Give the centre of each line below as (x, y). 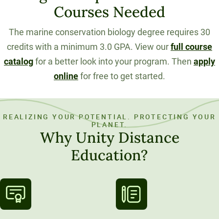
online (66, 76)
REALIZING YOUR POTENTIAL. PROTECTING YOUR (109, 117)
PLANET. (109, 125)
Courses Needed (109, 11)
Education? (109, 155)
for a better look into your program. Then (113, 62)
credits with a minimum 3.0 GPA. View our (89, 47)
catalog (19, 62)
